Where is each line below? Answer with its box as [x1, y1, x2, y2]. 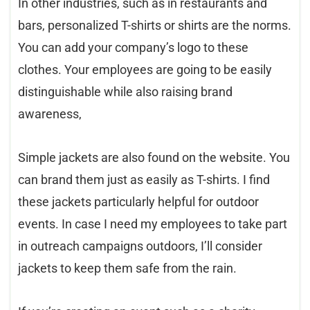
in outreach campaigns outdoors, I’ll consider [18, 238, 262, 253]
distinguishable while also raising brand [18, 84, 232, 99]
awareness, [18, 106, 82, 121]
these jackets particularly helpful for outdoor [18, 194, 259, 209]
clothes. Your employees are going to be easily [18, 62, 272, 77]
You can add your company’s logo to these [18, 39, 248, 55]
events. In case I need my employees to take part [18, 216, 287, 231]
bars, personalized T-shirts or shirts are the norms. [18, 17, 291, 33]
